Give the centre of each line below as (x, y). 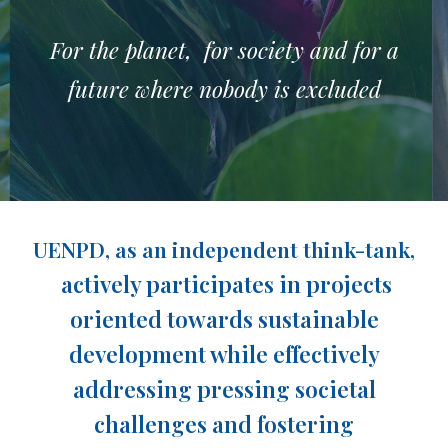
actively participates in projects (226, 283)
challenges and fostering (224, 423)
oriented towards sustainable (224, 318)
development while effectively (224, 353)
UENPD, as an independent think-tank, (224, 249)
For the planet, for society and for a (224, 49)
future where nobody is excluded (224, 88)
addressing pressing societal (224, 388)
